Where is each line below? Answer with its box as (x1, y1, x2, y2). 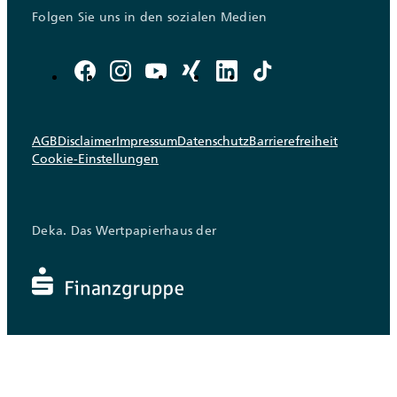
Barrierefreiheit (249, 132, 338, 149)
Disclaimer (58, 132, 116, 149)
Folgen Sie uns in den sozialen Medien (32, 8, 268, 25)
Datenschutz (177, 132, 249, 149)
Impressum (116, 132, 177, 149)
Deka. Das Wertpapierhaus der (32, 222, 216, 238)
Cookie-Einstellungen (32, 150, 159, 167)
